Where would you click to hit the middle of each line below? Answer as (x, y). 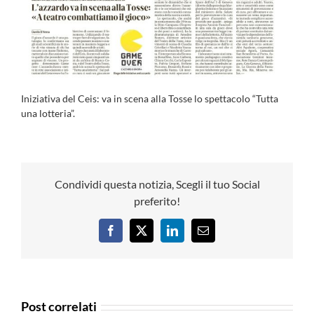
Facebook (131, 235)
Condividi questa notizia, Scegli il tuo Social (157, 184)
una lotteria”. (48, 114)
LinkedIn (192, 235)
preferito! (157, 200)
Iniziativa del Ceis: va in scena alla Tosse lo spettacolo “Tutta (150, 99)
